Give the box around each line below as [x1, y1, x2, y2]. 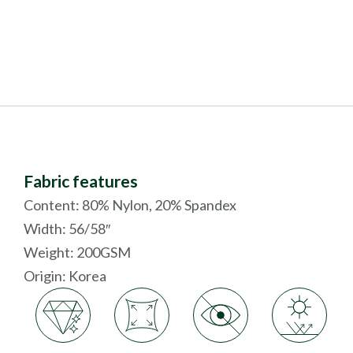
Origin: [24, 267, 69, 284]
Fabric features [24, 171, 138, 191]
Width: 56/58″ [24, 220, 110, 237]
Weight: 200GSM [24, 243, 131, 261]
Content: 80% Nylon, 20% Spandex [24, 196, 236, 214]
